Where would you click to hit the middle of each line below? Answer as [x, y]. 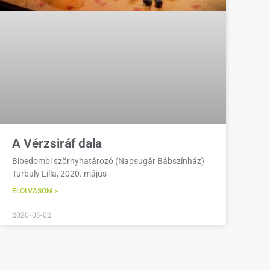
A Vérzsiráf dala [57, 144]
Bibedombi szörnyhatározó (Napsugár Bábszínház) [108, 161]
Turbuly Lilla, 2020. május [59, 174]
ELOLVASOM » [35, 191]
